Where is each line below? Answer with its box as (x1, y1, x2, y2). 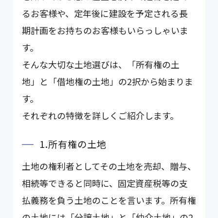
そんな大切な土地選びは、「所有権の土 (22, 58, 180, 71)
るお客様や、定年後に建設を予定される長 (22, 7, 188, 20)
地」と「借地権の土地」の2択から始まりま (22, 75, 194, 88)
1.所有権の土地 (39, 137, 107, 151)
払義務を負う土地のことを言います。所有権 (22, 194, 197, 207)
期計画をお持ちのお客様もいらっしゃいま (22, 24, 189, 37)
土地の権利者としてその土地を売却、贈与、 (22, 160, 197, 173)
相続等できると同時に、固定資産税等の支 (22, 177, 188, 190)
